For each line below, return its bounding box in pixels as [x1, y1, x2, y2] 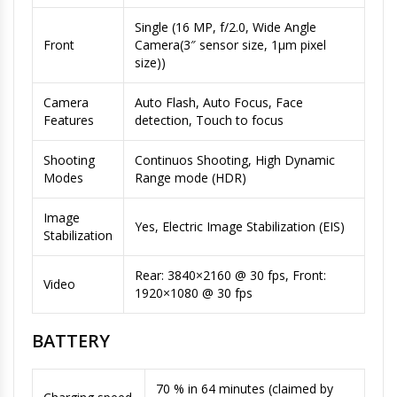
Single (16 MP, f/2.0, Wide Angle [135, 18, 316, 35]
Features [43, 111, 94, 128]
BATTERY [32, 328, 110, 353]
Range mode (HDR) [135, 168, 246, 186]
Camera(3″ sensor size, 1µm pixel [135, 35, 326, 53]
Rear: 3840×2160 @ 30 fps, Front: [135, 266, 326, 284]
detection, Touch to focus [135, 111, 284, 128]
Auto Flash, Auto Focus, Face [135, 93, 303, 111]
